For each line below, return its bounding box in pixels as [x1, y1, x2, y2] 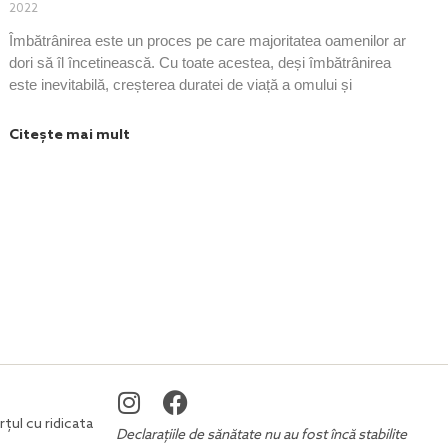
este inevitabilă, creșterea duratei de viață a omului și [9, 75, 353, 93]
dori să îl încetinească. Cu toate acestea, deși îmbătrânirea [9, 53, 392, 71]
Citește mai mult [9, 126, 131, 144]
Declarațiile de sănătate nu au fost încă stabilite [116, 426, 407, 444]
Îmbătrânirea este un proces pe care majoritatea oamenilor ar [9, 31, 407, 49]
